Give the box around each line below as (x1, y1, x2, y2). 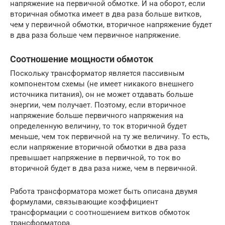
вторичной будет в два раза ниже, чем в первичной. (10, 163, 197, 173)
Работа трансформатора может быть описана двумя (10, 186, 197, 196)
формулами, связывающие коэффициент (10, 197, 158, 206)
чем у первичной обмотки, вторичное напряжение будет (10, 20, 212, 29)
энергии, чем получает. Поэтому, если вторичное (10, 100, 186, 109)
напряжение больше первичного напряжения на (10, 110, 183, 120)
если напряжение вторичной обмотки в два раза (10, 142, 186, 152)
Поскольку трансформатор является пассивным (10, 68, 184, 78)
